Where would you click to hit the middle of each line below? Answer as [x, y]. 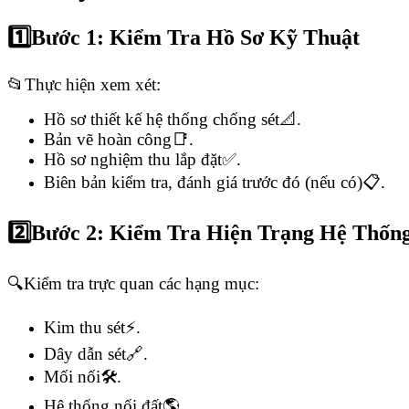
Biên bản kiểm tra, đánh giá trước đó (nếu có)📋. [215, 183]
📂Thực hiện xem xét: [84, 85]
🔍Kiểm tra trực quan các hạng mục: [133, 283]
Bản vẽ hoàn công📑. [119, 140]
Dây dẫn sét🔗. [96, 353]
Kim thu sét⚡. [92, 327]
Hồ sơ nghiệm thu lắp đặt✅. [142, 160]
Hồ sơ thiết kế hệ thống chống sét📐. [173, 120]
